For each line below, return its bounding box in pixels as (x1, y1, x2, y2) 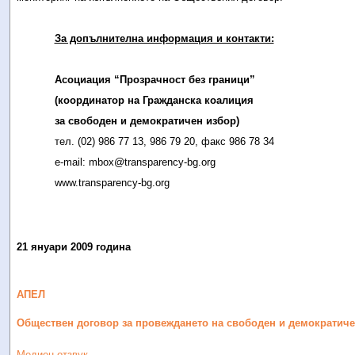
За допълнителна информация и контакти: (54, 32, 274, 44)
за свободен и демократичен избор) (54, 115, 239, 127)
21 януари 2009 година (16, 241, 131, 253)
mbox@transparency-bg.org (88, 156, 216, 168)
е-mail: (54, 156, 89, 168)
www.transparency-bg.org (54, 177, 170, 189)
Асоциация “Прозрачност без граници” (54, 74, 255, 86)
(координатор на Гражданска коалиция (54, 94, 254, 106)
